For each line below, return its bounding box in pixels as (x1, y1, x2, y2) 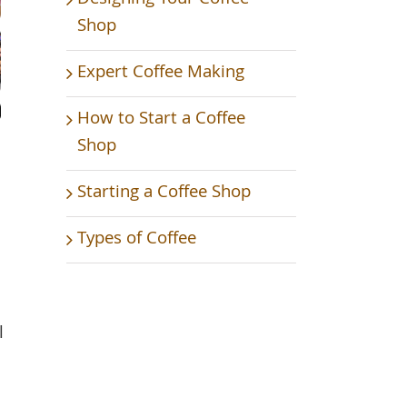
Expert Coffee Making (77, 58, 244, 88)
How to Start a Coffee (77, 104, 245, 134)
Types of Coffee (77, 224, 196, 254)
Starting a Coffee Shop (77, 178, 251, 208)
